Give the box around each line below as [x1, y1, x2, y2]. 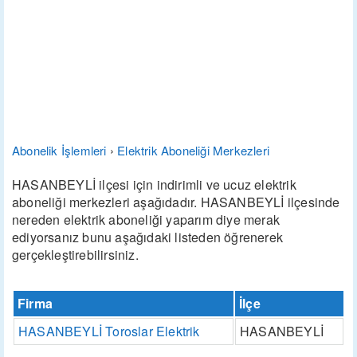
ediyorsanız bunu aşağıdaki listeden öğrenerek [12, 228, 284, 246]
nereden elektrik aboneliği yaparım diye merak [12, 210, 280, 229]
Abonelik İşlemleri [12, 142, 107, 159]
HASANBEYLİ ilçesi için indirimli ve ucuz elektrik [12, 175, 296, 194]
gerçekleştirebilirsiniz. [12, 245, 139, 264]
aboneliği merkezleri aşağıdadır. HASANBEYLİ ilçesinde [12, 193, 340, 211]
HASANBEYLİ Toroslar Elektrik [18, 322, 200, 340]
